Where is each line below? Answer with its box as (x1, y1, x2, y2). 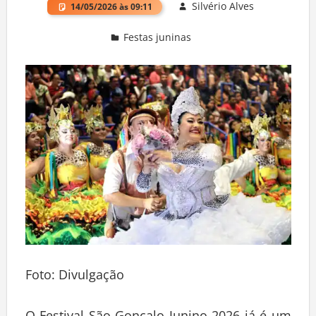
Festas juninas (123, 33, 192, 47)
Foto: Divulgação (25, 269, 124, 286)
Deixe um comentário (39, 50, 140, 64)
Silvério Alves (191, 2, 254, 16)
